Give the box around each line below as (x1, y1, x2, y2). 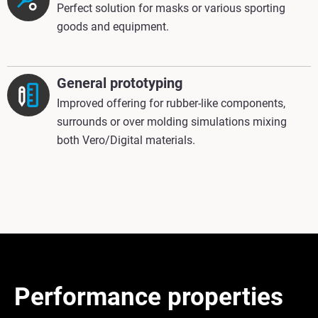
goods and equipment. (57, 20, 169, 34)
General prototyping (57, 75, 182, 92)
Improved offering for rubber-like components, (57, 97, 285, 111)
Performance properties (14, 283, 283, 312)
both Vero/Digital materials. (57, 133, 195, 148)
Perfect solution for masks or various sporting (57, 1, 285, 16)
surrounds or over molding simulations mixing (57, 115, 287, 129)
